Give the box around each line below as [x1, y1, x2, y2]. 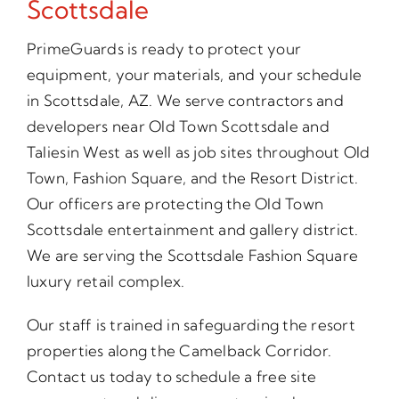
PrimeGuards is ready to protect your [26, 38, 302, 58]
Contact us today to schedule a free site [26, 366, 317, 386]
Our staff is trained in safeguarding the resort [26, 314, 355, 334]
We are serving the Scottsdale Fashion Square [26, 245, 359, 265]
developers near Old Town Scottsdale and [26, 116, 330, 135]
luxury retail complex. [26, 271, 185, 290]
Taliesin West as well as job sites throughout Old [26, 142, 370, 161]
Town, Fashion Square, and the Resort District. [26, 167, 359, 187]
